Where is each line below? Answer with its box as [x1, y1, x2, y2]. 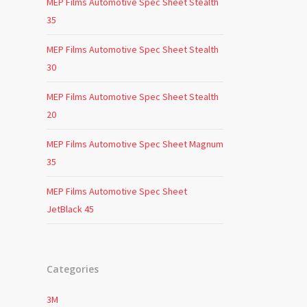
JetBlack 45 [46, 203, 94, 215]
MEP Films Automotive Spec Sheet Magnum [46, 138, 223, 150]
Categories [46, 262, 99, 275]
